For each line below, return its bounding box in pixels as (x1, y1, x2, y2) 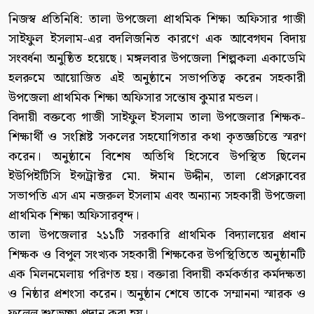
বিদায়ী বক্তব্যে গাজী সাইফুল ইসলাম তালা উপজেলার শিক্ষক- (8, 107, 306, 128)
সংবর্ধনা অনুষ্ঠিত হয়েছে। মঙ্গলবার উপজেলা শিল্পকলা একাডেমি (8, 48, 306, 69)
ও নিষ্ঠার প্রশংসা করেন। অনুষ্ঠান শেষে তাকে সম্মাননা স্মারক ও (8, 283, 306, 304)
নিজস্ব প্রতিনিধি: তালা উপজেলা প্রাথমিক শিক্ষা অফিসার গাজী (8, 8, 306, 29)
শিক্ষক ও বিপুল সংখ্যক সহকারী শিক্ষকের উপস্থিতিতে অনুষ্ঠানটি (8, 244, 306, 265)
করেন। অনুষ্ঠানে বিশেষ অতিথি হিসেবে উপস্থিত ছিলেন (8, 146, 306, 167)
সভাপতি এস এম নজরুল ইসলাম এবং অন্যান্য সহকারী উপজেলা (8, 185, 306, 206)
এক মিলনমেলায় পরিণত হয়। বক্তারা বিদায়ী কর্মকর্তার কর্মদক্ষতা (8, 264, 306, 285)
